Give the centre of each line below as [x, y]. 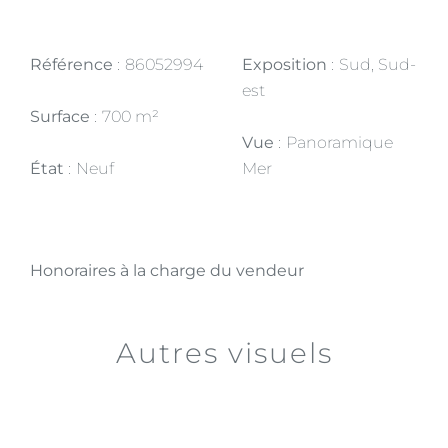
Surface [62, 116]
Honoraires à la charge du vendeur [167, 270]
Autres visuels [224, 353]
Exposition [286, 64]
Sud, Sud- [377, 64]
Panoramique [339, 142]
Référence [73, 64]
